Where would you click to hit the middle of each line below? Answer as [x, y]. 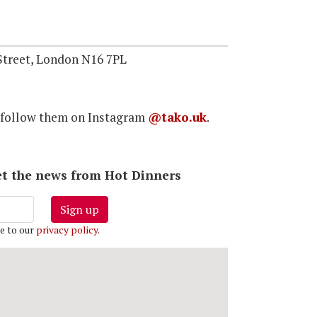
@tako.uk [177, 117]
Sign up [79, 210]
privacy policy [67, 230]
